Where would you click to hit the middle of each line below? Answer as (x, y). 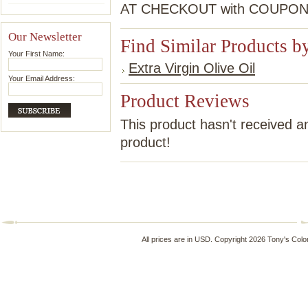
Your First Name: (36, 54)
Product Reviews (185, 101)
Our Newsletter (45, 36)
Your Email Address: (42, 78)
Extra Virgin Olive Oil (192, 68)
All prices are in (168, 239)
